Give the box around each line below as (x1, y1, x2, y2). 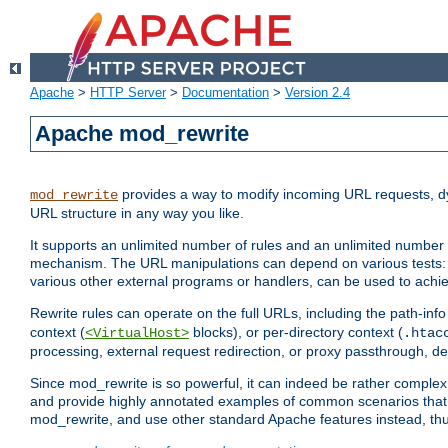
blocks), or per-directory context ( (189, 324, 403, 341)
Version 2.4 (285, 85, 350, 101)
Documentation (182, 85, 269, 101)
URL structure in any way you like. (30, 205, 244, 222)
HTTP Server (90, 85, 166, 101)
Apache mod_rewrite (35, 121, 250, 147)
